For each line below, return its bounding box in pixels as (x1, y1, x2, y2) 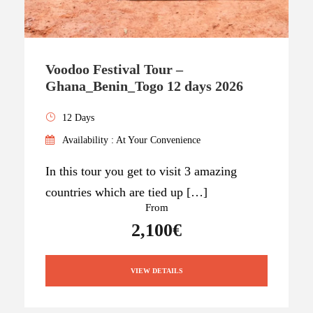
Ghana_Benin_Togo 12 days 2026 (45, 78, 243, 94)
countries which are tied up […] (45, 184, 208, 199)
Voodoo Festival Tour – (45, 61, 183, 77)
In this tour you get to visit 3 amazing (45, 163, 237, 178)
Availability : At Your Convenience (62, 134, 201, 145)
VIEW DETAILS (130, 266, 183, 275)
